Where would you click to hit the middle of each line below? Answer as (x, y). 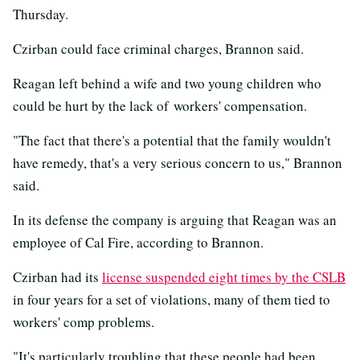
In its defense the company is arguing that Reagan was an (175, 220)
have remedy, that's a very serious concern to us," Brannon (178, 163)
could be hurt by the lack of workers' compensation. (160, 106)
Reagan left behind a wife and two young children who (167, 84)
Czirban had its (57, 277)
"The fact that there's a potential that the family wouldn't (172, 141)
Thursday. (41, 14)
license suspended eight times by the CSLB (224, 277)
